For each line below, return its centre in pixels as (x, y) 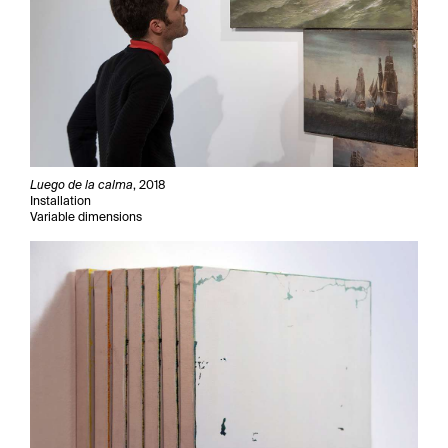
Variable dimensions (86, 216)
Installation (60, 200)
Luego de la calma (81, 184)
